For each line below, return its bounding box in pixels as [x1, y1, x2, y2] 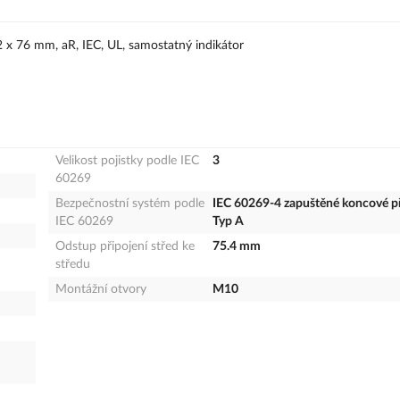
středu [54, 258, 90, 271]
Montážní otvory [54, 283, 146, 296]
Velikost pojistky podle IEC [54, 154, 199, 168]
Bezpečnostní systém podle [54, 197, 204, 211]
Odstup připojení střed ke [54, 240, 195, 254]
